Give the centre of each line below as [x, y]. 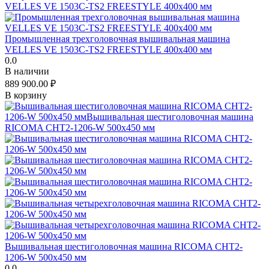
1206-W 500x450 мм [46, 257]
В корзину [26, 95]
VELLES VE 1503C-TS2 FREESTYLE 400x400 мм [108, 49]
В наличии [27, 71]
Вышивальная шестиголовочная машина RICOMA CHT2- [124, 246]
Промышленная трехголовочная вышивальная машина [117, 38]
